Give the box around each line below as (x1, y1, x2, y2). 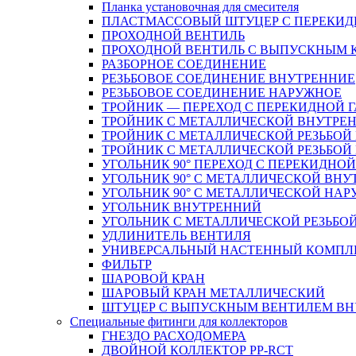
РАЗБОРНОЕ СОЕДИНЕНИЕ (102, 56, 266, 71)
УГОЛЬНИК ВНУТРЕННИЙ (102, 199, 261, 214)
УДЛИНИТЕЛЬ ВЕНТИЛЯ (102, 228, 251, 242)
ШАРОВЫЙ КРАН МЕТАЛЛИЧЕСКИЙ (102, 285, 325, 300)
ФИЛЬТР (102, 257, 152, 271)
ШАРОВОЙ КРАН (102, 271, 205, 285)
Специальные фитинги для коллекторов (70, 314, 288, 328)
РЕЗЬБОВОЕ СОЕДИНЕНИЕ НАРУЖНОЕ (102, 85, 342, 99)
